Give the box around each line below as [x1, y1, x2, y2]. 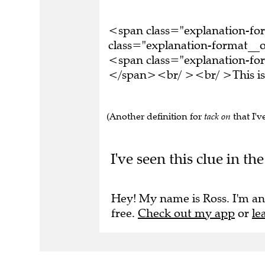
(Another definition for [106, 111, 204, 122]
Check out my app [138, 205, 235, 221]
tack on [204, 111, 231, 122]
